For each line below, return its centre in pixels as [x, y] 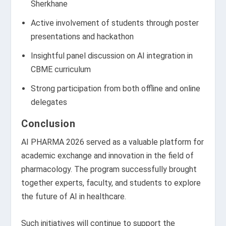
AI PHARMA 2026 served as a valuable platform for [113, 142]
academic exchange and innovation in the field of [108, 156]
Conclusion [48, 124]
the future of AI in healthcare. [74, 197]
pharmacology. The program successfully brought [109, 169]
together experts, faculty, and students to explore [111, 183]
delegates [49, 102]
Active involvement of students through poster [115, 23]
